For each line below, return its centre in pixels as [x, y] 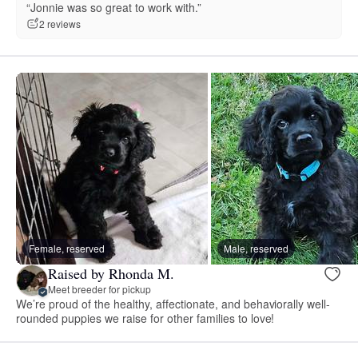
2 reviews [60, 24]
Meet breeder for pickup [99, 289]
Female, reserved [67, 248]
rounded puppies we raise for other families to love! [145, 318]
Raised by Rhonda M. [111, 274]
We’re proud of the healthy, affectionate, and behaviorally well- [173, 303]
